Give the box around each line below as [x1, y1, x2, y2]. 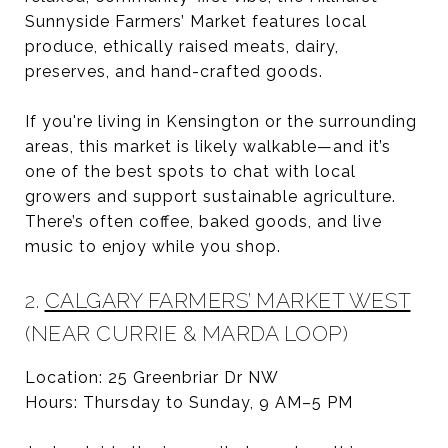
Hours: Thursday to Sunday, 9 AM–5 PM [25, 392, 353, 412]
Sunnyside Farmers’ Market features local [25, 11, 367, 31]
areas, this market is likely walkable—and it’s [25, 136, 391, 156]
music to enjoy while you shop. [25, 236, 281, 256]
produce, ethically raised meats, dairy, [25, 36, 339, 56]
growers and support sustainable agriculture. [25, 186, 396, 206]
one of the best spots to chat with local [25, 161, 356, 181]
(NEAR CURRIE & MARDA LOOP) [25, 320, 348, 346]
